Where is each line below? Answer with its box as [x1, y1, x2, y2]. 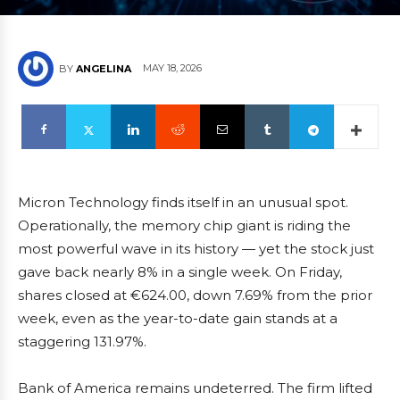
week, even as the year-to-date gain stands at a [18, 310, 337, 327]
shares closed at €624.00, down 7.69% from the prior [18, 287, 372, 304]
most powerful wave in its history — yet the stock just [18, 240, 374, 257]
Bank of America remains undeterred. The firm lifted [18, 379, 372, 396]
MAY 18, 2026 [143, 62, 202, 75]
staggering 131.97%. [18, 333, 146, 350]
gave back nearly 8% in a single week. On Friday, [18, 263, 342, 280]
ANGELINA [76, 62, 131, 75]
